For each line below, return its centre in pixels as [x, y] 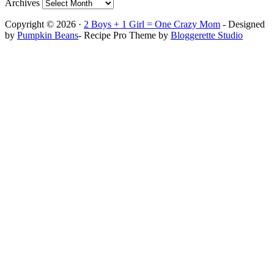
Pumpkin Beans [48, 35]
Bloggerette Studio [207, 35]
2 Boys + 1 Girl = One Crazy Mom [152, 24]
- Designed [243, 24]
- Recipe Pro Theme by [124, 35]
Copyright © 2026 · [44, 24]
